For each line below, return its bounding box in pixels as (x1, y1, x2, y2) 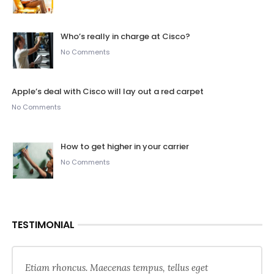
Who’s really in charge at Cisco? (60, 31, 190, 43)
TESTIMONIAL (11, 218, 75, 232)
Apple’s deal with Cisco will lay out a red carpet (11, 86, 204, 98)
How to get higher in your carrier (60, 141, 189, 153)
